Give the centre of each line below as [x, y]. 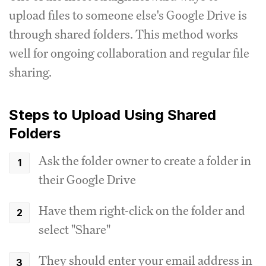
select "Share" [75, 229]
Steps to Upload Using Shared [113, 115]
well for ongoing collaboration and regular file [129, 53]
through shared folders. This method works [123, 34]
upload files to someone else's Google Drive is [128, 15]
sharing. [30, 72]
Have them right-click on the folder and [142, 210]
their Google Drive [87, 179]
